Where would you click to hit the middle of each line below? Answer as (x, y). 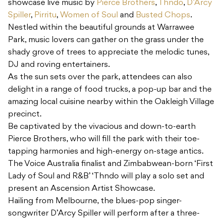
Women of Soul (89, 16)
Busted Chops (163, 16)
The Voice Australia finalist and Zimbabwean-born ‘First (111, 164)
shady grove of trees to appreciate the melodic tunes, (109, 53)
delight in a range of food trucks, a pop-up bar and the (110, 90)
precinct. (25, 115)
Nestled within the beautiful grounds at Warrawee (101, 28)
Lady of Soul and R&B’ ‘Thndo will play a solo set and (106, 177)
